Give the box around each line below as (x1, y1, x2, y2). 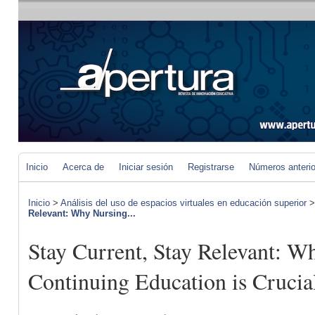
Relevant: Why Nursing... (28, 208, 136, 219)
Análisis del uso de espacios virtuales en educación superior (60, 198, 307, 208)
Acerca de (63, 162, 104, 172)
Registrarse (188, 162, 234, 172)
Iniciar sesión (119, 162, 173, 172)
